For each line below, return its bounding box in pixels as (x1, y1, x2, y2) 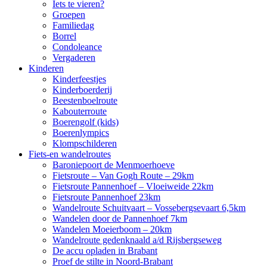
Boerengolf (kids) (52, 117, 119, 127)
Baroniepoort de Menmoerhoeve (52, 160, 175, 170)
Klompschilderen (52, 138, 117, 148)
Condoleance (52, 42, 102, 52)
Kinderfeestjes (52, 74, 106, 84)
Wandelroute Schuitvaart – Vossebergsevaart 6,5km (52, 203, 246, 213)
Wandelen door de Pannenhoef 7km (52, 213, 187, 223)
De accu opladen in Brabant (52, 246, 157, 256)
